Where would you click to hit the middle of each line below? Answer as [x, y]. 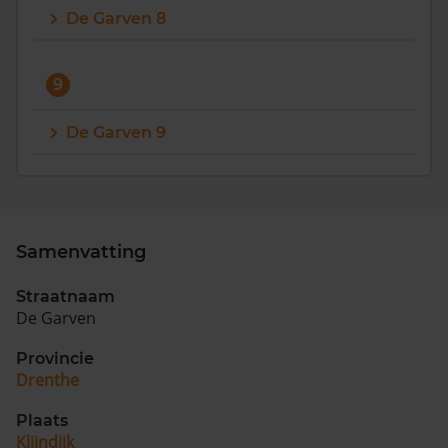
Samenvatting [81, 252]
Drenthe [47, 380]
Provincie [55, 358]
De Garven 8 [116, 18]
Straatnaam [65, 296]
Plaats [42, 420]
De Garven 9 [116, 132]
